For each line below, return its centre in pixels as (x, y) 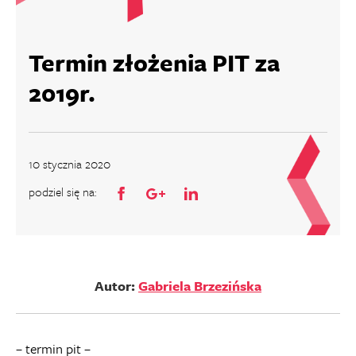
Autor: (116, 286)
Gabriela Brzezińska (200, 286)
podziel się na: (62, 192)
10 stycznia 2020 (70, 164)
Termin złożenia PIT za (154, 62)
